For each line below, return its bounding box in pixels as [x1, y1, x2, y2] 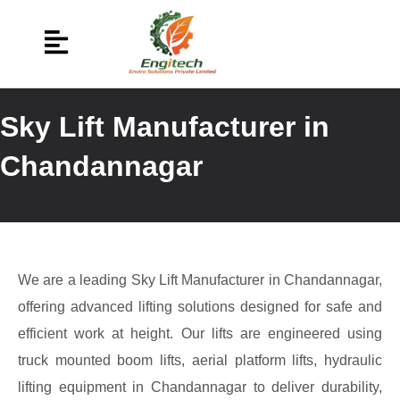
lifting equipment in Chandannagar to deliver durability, [18, 379, 382, 395]
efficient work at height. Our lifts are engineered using [18, 325, 382, 341]
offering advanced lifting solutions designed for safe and [18, 298, 382, 314]
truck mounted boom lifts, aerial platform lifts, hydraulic [18, 352, 382, 368]
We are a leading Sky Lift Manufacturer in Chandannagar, [18, 271, 382, 287]
